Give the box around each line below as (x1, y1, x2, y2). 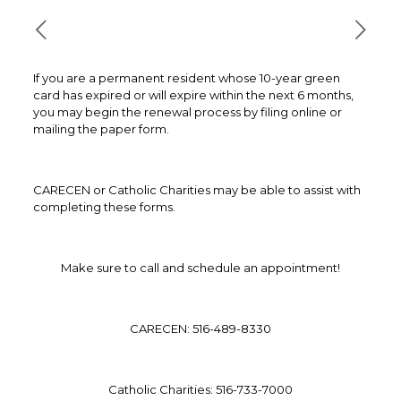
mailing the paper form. (32, 122, 169, 136)
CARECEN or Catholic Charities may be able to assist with (32, 183, 361, 197)
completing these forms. (32, 200, 175, 214)
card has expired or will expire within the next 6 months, (32, 88, 354, 102)
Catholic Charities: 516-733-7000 (107, 382, 293, 397)
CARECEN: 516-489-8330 (129, 321, 271, 336)
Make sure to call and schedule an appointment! (60, 260, 340, 275)
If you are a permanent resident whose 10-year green (32, 71, 340, 85)
